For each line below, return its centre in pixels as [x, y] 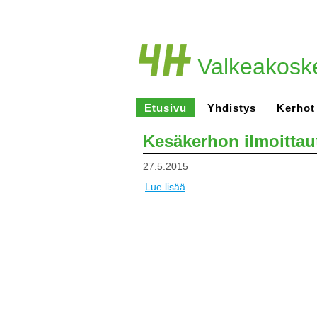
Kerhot [296, 108]
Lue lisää [165, 187]
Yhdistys [232, 108]
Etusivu [166, 108]
